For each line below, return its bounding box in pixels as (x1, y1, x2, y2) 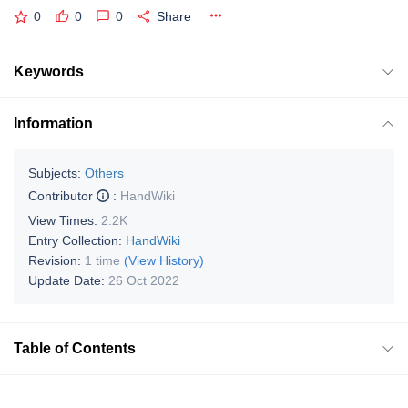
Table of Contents (14, 340, 136, 356)
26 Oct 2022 (108, 272, 179, 288)
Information (14, 115, 93, 131)
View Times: (28, 212, 101, 228)
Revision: (28, 252, 85, 268)
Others (85, 165, 124, 180)
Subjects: (28, 165, 81, 180)
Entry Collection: (28, 232, 126, 248)
